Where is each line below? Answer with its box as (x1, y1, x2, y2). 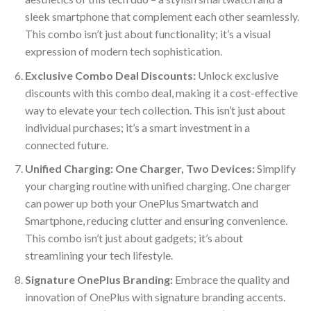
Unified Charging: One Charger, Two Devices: (24, 162, 255, 176)
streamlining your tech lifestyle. (24, 249, 173, 262)
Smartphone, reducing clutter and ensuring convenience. (24, 214, 287, 228)
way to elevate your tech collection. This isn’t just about (24, 103, 285, 117)
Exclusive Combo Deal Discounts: (24, 68, 196, 82)
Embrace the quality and (172, 272, 289, 286)
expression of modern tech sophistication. (24, 44, 222, 58)
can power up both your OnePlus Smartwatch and (24, 196, 258, 210)
